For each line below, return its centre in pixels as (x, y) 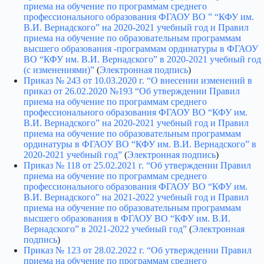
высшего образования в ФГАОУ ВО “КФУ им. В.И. (127, 218)
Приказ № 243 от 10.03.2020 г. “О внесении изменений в (138, 80)
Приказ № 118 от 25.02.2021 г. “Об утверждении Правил (137, 165)
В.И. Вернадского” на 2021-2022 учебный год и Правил (136, 197)
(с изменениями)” (59, 70)
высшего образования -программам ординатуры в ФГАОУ (141, 48)
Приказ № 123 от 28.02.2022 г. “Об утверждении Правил (138, 250)
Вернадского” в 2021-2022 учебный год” (105, 229)
